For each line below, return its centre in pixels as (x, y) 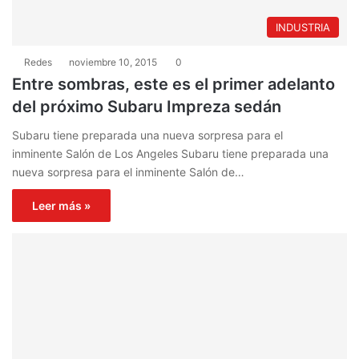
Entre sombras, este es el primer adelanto (173, 85)
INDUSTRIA (303, 28)
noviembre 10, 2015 (113, 63)
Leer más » (61, 206)
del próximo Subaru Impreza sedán (147, 107)
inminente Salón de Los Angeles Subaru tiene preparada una (170, 154)
